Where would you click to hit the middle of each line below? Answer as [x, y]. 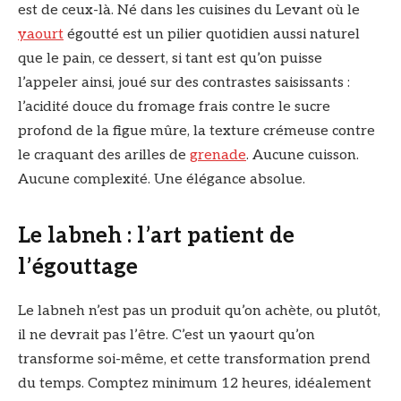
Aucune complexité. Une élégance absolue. [162, 179]
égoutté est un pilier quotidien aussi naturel [212, 34]
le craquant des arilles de [104, 155]
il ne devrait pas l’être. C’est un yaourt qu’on [166, 336]
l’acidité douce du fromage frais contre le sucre [174, 107]
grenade [218, 155]
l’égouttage [78, 268]
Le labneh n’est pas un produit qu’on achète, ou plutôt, [199, 311]
